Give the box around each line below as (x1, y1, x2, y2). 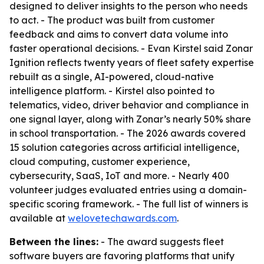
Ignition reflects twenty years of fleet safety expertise (9, 57, 254, 68)
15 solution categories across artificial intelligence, (9, 141, 239, 153)
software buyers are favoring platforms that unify (9, 250, 235, 262)
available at (9, 212, 68, 224)
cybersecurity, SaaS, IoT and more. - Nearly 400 (9, 170, 229, 181)
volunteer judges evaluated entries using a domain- (9, 184, 247, 196)
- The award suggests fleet (98, 236, 224, 247)
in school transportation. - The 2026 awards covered (9, 127, 246, 139)
